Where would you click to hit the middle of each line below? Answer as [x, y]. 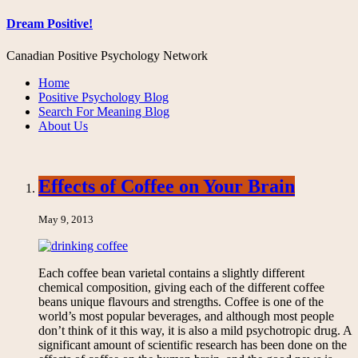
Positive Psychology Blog [103, 97]
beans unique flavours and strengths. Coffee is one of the [181, 302]
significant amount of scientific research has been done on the [193, 345]
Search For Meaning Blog [104, 111]
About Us [63, 125]
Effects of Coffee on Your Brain [167, 187]
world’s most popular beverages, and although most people [186, 316]
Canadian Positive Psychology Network [107, 55]
